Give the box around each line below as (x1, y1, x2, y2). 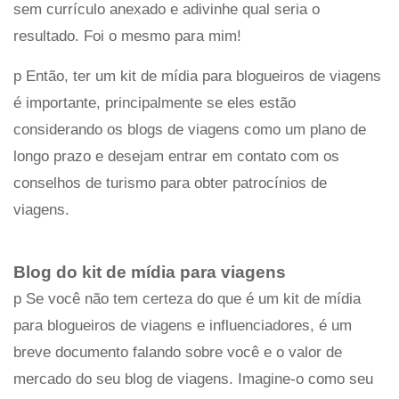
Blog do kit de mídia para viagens (13, 262, 286, 281)
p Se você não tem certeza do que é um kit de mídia (13, 289, 361, 307)
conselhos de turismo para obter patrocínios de (13, 174, 327, 191)
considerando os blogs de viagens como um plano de (13, 120, 366, 138)
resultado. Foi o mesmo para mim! (13, 27, 241, 45)
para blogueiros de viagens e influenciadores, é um (13, 316, 352, 334)
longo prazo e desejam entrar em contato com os (13, 147, 339, 165)
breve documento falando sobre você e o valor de (13, 343, 342, 361)
